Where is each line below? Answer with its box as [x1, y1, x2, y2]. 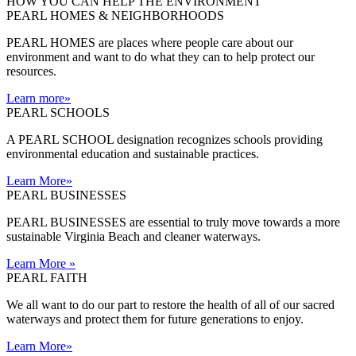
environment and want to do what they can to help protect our [6, 50, 315, 64]
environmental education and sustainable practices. [6, 147, 259, 161]
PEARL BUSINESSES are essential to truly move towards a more [6, 215, 340, 229]
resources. [6, 64, 56, 78]
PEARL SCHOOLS [6, 106, 110, 119]
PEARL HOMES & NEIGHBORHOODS [6, 9, 224, 22]
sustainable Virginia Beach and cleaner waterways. [6, 230, 261, 243]
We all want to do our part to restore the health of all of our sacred [6, 298, 335, 311]
